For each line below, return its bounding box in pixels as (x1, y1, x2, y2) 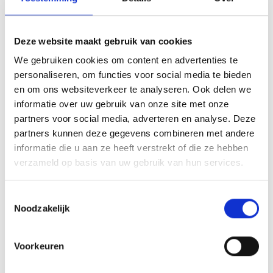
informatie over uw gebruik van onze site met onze (14, 99, 229, 110)
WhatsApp (92, 11, 138, 21)
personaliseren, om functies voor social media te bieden (14, 69, 252, 80)
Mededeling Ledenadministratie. (34, 49, 143, 59)
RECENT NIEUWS (48, 250, 114, 261)
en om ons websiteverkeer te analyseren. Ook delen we (14, 84, 251, 95)
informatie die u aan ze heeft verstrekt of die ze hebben (14, 143, 248, 154)
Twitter (20, 11, 49, 21)
